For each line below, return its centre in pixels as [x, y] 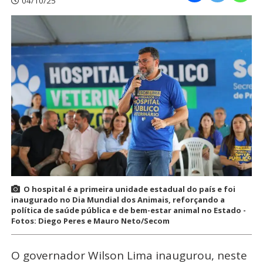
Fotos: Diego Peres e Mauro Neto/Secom [90, 220]
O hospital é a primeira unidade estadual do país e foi [129, 189]
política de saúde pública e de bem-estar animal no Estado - [128, 210]
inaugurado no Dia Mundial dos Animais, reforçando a [118, 199]
